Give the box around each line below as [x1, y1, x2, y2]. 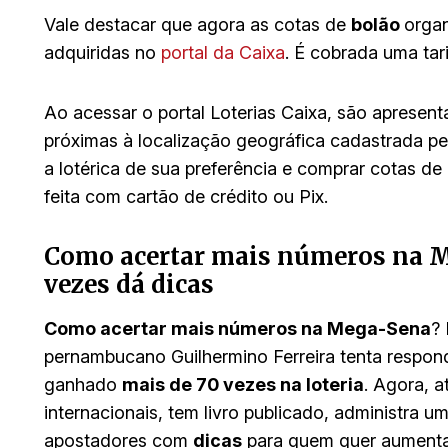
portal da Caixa [161, 41, 285, 63]
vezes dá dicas [44, 268, 214, 300]
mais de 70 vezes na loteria [122, 373, 364, 395]
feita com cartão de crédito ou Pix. [44, 185, 328, 207]
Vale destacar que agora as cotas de [44, 13, 351, 35]
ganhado [44, 373, 122, 395]
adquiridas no [44, 41, 161, 63]
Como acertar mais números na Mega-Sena [44, 317, 431, 339]
